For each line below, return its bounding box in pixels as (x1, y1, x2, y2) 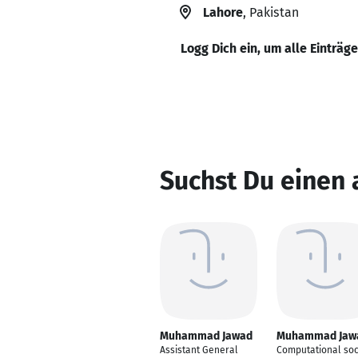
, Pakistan (243, 5, 299, 20)
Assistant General (160, 344, 238, 356)
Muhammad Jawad (160, 329, 253, 343)
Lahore (203, 5, 243, 20)
